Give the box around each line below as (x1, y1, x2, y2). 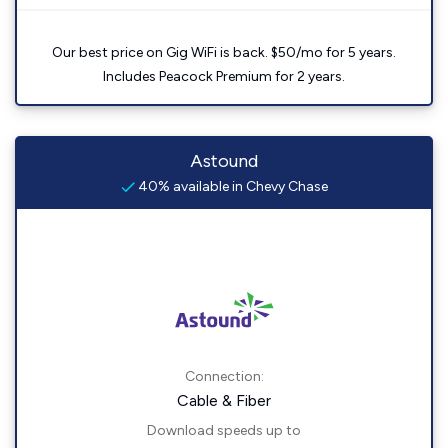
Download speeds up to (147, 422, 301, 440)
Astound (190, 150, 258, 173)
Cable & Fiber (177, 391, 271, 411)
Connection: (184, 368, 264, 386)
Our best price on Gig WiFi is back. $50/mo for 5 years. (52, 44, 396, 62)
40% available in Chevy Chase (134, 178, 328, 196)
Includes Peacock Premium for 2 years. (103, 68, 345, 86)
